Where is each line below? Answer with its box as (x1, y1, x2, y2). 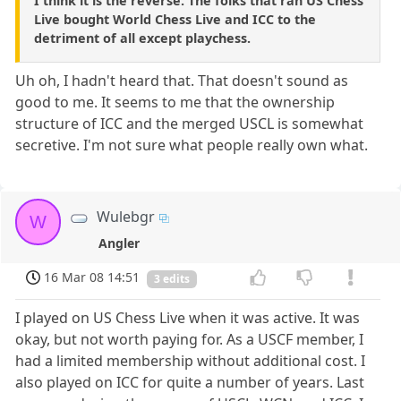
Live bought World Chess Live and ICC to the (34, 11, 316, 29)
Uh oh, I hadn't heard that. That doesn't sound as (15, 71, 349, 91)
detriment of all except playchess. (34, 30, 251, 47)
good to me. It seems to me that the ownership (15, 92, 336, 113)
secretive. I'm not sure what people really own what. (15, 135, 369, 156)
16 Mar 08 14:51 (44, 269, 141, 286)
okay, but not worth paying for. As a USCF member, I (15, 329, 364, 350)
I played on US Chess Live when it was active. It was (15, 308, 361, 328)
